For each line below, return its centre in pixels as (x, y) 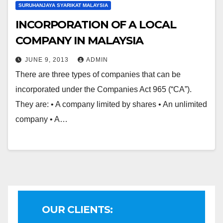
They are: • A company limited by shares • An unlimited (111, 105)
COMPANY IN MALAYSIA (115, 41)
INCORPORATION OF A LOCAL (63, 25)
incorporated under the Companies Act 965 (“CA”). (104, 90)
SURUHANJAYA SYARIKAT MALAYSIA (63, 5)
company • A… (42, 119)
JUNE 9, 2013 (48, 60)
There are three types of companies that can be (98, 75)
